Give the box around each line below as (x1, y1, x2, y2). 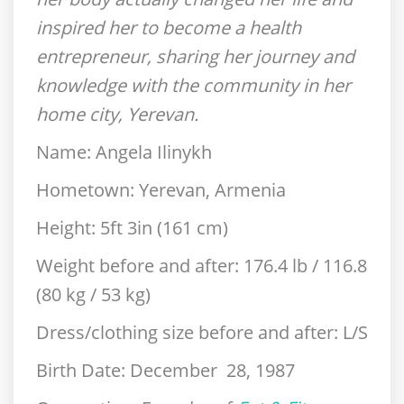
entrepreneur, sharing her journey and (36, 44, 354, 69)
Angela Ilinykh (96, 140, 212, 164)
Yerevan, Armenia (139, 178, 286, 202)
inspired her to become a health (36, 15, 301, 40)
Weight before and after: (36, 253, 243, 278)
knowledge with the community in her (36, 73, 351, 97)
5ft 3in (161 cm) (100, 216, 228, 240)
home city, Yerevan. (36, 102, 198, 126)
